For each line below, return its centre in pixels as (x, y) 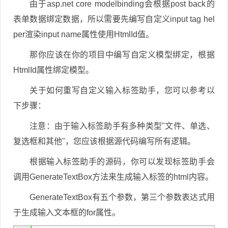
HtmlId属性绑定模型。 (53, 70)
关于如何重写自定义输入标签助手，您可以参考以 (122, 90)
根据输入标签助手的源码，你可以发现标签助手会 (122, 162)
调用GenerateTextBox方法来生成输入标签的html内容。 (113, 177)
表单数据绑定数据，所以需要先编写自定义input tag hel (114, 19)
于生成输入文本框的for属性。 (67, 212)
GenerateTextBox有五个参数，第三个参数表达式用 (122, 197)
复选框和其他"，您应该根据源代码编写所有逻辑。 (104, 141)
